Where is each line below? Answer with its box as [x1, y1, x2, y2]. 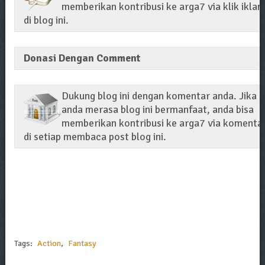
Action [37, 238, 61, 248]
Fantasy [67, 238, 96, 248]
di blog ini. [23, 13, 69, 27]
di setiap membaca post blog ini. [23, 130, 166, 143]
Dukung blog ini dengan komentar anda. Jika [61, 89, 257, 102]
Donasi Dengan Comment [23, 51, 140, 64]
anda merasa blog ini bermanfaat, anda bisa [61, 102, 254, 116]
